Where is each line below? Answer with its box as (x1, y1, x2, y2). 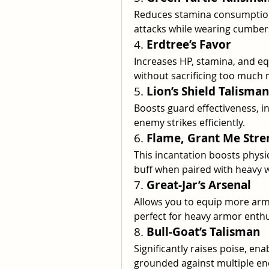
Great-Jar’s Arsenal (147, 177, 251, 193)
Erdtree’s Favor (147, 37, 231, 52)
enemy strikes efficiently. (134, 116, 245, 129)
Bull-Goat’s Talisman (147, 224, 260, 240)
